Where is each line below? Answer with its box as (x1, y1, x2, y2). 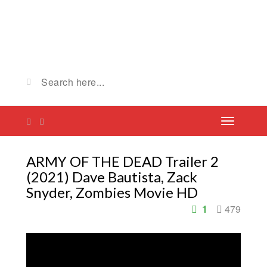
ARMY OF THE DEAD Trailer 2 (26, 153, 219, 170)
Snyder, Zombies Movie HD (26, 184, 198, 201)
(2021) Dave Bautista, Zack (26, 168, 197, 185)
